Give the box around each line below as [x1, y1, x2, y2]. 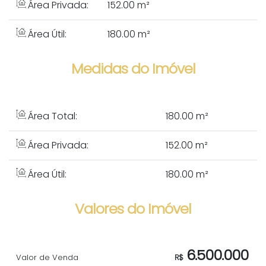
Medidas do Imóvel [71, 59, 195, 79]
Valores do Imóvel [75, 199, 191, 219]
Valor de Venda [16, 252, 78, 264]
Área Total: [26, 109, 77, 123]
